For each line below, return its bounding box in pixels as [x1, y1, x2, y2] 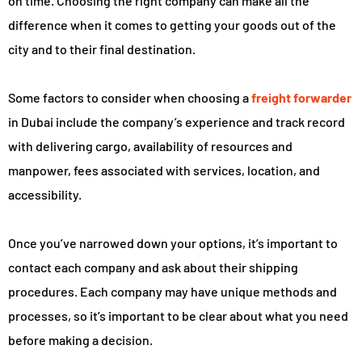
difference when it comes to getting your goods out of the [8, 17, 336, 33]
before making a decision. [8, 332, 153, 348]
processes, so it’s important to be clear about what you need [8, 308, 348, 324]
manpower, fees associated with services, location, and [8, 162, 320, 179]
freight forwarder [251, 90, 351, 106]
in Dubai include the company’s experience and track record [8, 114, 345, 130]
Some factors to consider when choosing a [8, 90, 251, 106]
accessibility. [8, 187, 82, 203]
